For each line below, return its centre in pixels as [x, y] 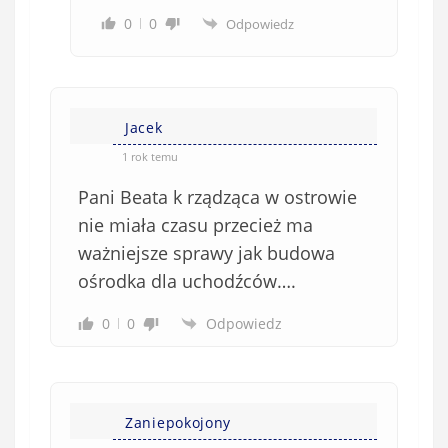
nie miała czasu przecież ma [195, 224]
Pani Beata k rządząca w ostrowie [217, 196]
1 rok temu [150, 156]
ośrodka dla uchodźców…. [187, 280]
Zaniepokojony [178, 422]
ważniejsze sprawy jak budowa [206, 252]
